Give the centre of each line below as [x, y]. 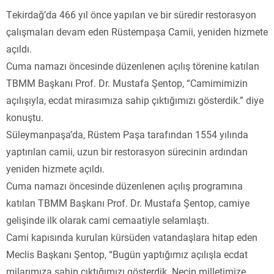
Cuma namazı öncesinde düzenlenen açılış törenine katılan [133, 65]
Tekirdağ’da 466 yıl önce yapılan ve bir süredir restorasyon [131, 14]
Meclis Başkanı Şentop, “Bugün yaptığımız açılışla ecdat [127, 254]
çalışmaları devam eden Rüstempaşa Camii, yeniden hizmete [137, 31]
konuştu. [25, 117]
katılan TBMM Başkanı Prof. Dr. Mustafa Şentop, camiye [128, 202]
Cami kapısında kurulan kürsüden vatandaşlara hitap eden [132, 237]
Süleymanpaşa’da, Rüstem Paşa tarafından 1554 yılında [127, 134]
